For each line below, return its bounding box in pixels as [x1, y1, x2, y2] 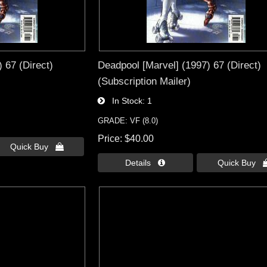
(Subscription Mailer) [97, 75, 191, 88]
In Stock [104, 96, 142, 106]
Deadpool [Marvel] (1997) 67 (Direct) [97, 59, 261, 72]
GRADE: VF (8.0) [97, 116, 158, 126]
